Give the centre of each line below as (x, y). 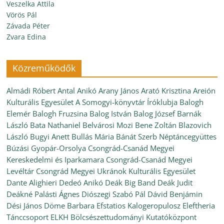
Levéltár (20, 171)
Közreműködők (44, 68)
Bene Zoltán (156, 125)
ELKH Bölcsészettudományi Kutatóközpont (124, 217)
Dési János (24, 205)
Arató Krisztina (166, 90)
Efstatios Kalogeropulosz (139, 205)
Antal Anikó (77, 90)
